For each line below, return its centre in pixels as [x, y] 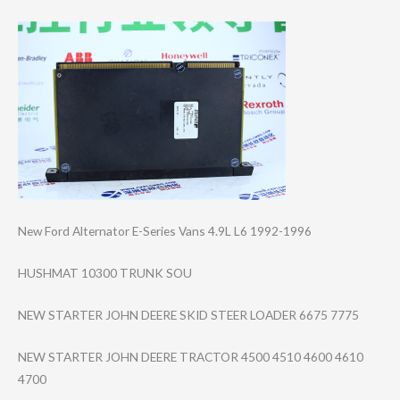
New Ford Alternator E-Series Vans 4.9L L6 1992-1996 [165, 231]
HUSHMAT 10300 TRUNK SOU [105, 272]
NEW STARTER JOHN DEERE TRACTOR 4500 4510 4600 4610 [191, 356]
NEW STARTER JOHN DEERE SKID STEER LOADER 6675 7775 [188, 314]
